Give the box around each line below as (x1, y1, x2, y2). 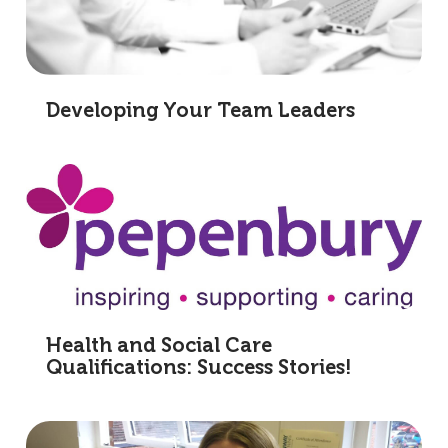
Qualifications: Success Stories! (46, 358, 352, 379)
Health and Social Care (46, 336, 272, 357)
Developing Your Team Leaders (46, 101, 355, 122)
